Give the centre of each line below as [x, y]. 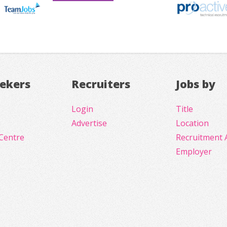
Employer [194, 152]
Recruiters [101, 84]
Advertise [89, 123]
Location [193, 123]
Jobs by [196, 84]
